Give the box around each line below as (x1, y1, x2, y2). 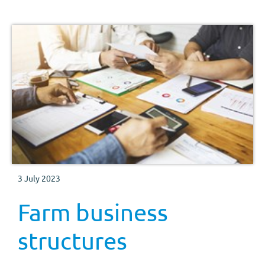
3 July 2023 (18, 173, 60, 184)
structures (18, 227, 127, 255)
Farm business (18, 198, 168, 227)
